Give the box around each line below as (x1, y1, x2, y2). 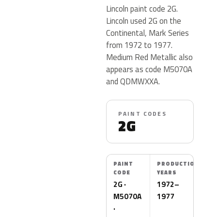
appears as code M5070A (106, 63, 192, 75)
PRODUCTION (157, 160, 200, 168)
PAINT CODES (118, 109, 167, 118)
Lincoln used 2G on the (106, 15, 181, 27)
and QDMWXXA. (106, 75, 160, 87)
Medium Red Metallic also (106, 51, 193, 63)
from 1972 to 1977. (106, 39, 172, 51)
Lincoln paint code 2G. (106, 2, 178, 15)
